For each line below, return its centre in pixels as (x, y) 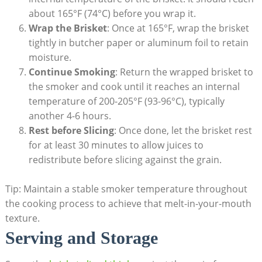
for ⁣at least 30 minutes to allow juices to (116, 145)
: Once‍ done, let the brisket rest (183, 131)
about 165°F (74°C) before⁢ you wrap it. (112, 14)
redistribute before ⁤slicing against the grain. (125, 160)
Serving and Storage (81, 238)
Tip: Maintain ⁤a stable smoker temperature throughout (126, 189)
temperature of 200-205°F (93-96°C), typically (126, 101)
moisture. (50, 58)
